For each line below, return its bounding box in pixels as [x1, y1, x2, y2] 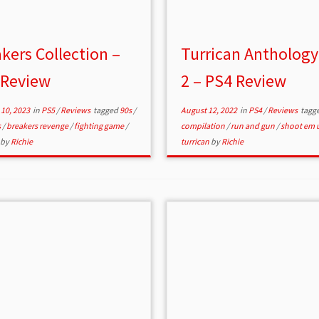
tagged [91, 105, 120, 116]
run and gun [230, 120, 276, 132]
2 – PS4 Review [180, 70, 286, 93]
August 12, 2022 [180, 105, 237, 116]
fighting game [73, 120, 125, 132]
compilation [180, 120, 226, 132]
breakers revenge [6, 120, 70, 132]
